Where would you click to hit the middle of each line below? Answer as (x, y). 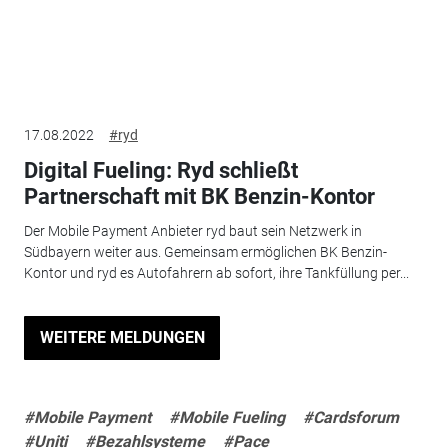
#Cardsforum (350, 417)
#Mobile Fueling (226, 417)
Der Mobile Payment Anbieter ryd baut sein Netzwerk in (192, 230)
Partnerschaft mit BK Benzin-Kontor (199, 197)
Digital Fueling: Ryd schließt (160, 171)
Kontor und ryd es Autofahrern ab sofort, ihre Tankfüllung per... (216, 272)
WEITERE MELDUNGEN (122, 338)
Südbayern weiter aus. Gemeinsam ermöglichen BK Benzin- (205, 251)
